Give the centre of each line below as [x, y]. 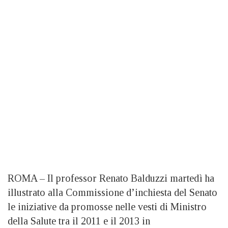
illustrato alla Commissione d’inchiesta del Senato [112, 193]
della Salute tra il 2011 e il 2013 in [79, 221]
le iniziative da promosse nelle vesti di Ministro [107, 207]
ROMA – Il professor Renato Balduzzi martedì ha [111, 178]
